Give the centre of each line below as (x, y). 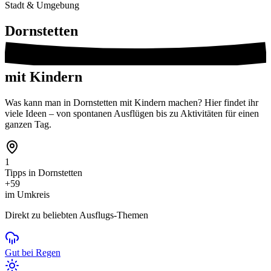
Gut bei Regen (33, 252)
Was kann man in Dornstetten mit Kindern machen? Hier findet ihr (132, 102)
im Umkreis (27, 194)
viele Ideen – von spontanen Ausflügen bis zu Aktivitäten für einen (132, 113)
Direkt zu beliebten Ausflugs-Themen (77, 215)
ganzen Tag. (28, 124)
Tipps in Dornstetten (44, 172)
